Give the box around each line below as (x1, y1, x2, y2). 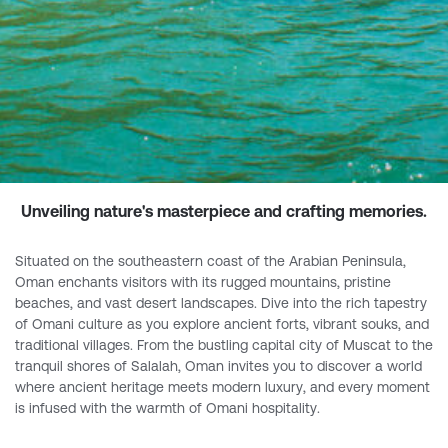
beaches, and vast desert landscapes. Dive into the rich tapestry (15, 294, 427, 311)
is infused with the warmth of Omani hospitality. (15, 399, 320, 416)
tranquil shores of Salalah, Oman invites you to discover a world (15, 357, 422, 374)
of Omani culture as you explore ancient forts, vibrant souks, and (15, 315, 429, 332)
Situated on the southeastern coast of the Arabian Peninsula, (15, 252, 406, 269)
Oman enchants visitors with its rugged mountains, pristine (15, 273, 391, 290)
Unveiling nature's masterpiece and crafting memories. (21, 201, 427, 220)
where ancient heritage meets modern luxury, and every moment (15, 378, 430, 395)
